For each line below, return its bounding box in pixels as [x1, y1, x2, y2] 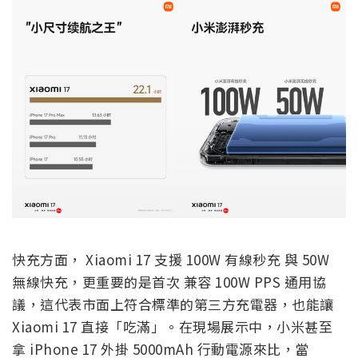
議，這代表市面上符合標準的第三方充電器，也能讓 [12, 294, 334, 315]
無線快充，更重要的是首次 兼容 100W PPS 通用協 [12, 272, 326, 292]
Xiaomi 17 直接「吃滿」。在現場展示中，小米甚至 [12, 316, 332, 337]
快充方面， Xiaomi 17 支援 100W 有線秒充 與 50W [12, 249, 329, 270]
